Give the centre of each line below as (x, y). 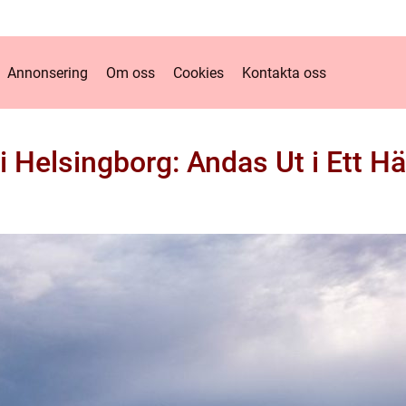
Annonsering (47, 72)
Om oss (130, 72)
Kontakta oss (284, 72)
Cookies (198, 72)
